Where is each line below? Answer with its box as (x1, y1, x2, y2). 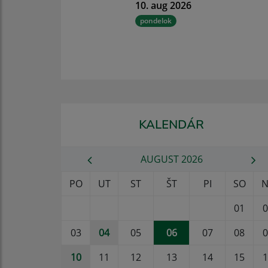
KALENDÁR (139, 117, 205, 133)
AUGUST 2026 (140, 153, 203, 166)
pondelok (139, 16, 172, 26)
